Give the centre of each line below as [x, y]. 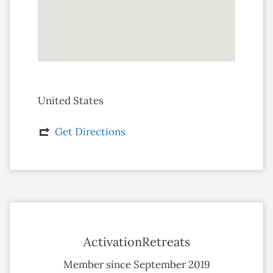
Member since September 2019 [136, 264]
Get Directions [90, 131]
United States [70, 100]
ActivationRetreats [136, 241]
